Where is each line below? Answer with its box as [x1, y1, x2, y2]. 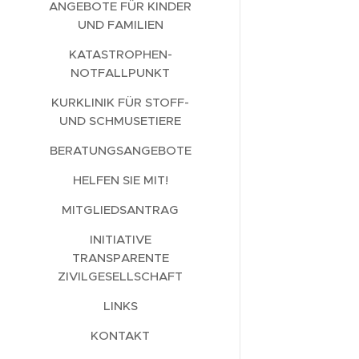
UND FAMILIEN [77, 17, 163, 32]
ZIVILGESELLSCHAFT [58, 268, 183, 284]
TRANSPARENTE [71, 250, 169, 265]
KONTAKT [91, 328, 150, 343]
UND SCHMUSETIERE [59, 113, 181, 128]
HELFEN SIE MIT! [72, 172, 168, 188]
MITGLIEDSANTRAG [62, 202, 179, 217]
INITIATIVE [89, 232, 151, 247]
